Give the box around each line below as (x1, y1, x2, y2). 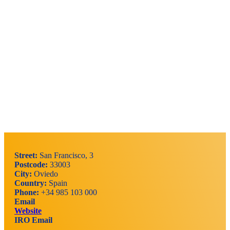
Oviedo (32, 169, 58, 178)
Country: (14, 178, 49, 187)
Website (14, 206, 42, 215)
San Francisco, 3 (40, 150, 93, 160)
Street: (14, 150, 40, 160)
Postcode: (14, 160, 48, 169)
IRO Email (14, 215, 52, 224)
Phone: (14, 187, 39, 197)
